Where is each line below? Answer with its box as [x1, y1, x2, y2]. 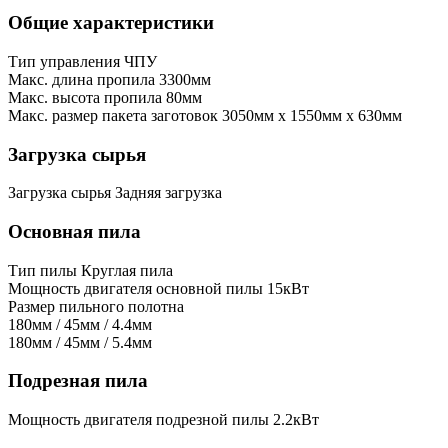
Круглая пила [81, 261, 173, 279]
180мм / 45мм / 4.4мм [8, 315, 152, 333]
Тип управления [8, 52, 120, 70]
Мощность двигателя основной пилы [8, 279, 263, 297]
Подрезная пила [8, 370, 148, 392]
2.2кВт [273, 411, 319, 429]
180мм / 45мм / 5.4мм [8, 333, 152, 351]
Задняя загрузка [115, 184, 222, 202]
